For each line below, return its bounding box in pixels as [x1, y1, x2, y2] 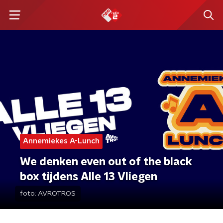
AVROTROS [38, 190, 76, 197]
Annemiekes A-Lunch [23, 137, 100, 145]
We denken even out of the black [20, 156, 192, 167]
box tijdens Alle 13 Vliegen [20, 171, 157, 182]
